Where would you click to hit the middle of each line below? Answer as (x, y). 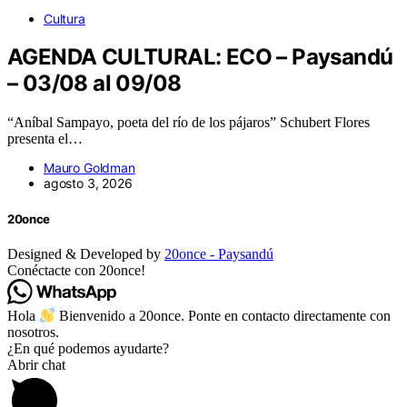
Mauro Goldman (89, 168)
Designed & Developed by (86, 253)
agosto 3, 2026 (88, 184)
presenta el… (45, 139)
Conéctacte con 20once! (76, 270)
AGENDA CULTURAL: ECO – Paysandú (200, 57)
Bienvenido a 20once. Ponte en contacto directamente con (223, 316)
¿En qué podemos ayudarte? (88, 349)
